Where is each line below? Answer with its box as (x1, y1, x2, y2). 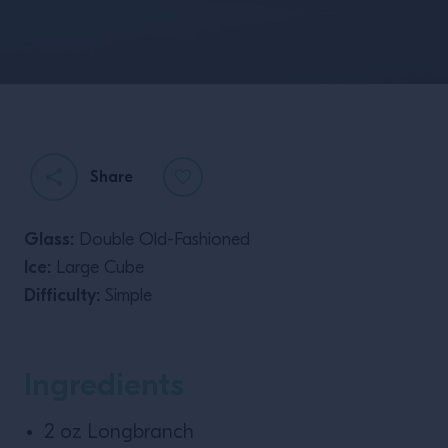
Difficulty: (24, 285, 100, 306)
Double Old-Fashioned (74, 231, 250, 250)
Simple (100, 287, 152, 306)
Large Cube (51, 259, 144, 278)
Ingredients (24, 366, 184, 403)
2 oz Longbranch (44, 423, 194, 443)
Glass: (24, 229, 74, 250)
